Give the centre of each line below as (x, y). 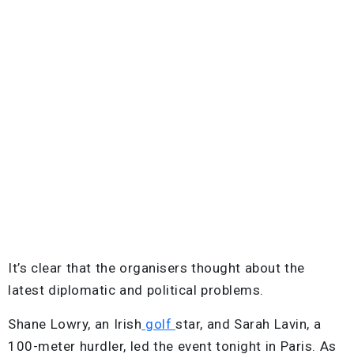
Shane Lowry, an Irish (75, 324)
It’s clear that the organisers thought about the (156, 267)
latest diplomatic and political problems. (136, 290)
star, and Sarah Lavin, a (248, 324)
